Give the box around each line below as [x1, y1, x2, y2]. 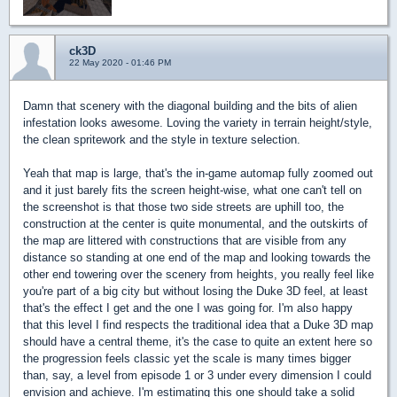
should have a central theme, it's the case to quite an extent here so [23, 334, 372, 348]
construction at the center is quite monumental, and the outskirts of [23, 216, 368, 230]
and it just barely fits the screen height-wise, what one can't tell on [23, 183, 362, 197]
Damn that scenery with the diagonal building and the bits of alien [23, 98, 357, 113]
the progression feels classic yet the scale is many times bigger [23, 351, 351, 365]
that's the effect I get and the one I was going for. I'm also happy [23, 300, 353, 315]
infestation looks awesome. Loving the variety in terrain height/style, [23, 115, 372, 129]
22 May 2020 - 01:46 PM [69, 57, 171, 67]
